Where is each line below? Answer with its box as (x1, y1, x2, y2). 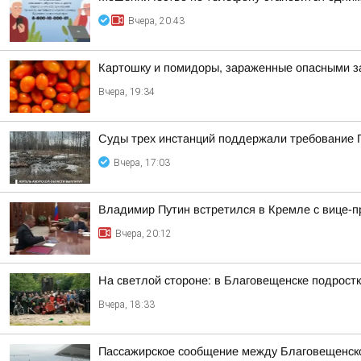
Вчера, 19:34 (98, 86, 155, 98)
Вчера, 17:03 (114, 157, 170, 168)
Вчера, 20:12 (115, 228, 172, 239)
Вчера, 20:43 (128, 15, 185, 27)
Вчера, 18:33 (98, 299, 155, 310)
